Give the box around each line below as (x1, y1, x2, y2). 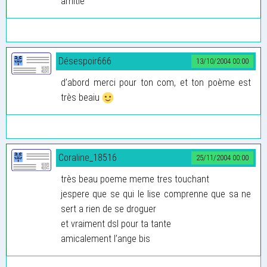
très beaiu (61, 91, 102, 103)
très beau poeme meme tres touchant (61, 173, 209, 185)
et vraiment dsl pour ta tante (61, 218, 171, 229)
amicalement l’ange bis (61, 232, 150, 244)
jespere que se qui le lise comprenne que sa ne (61, 188, 251, 200)
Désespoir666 (58, 55, 111, 67)
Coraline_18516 (58, 151, 117, 163)
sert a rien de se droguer (61, 203, 156, 215)
